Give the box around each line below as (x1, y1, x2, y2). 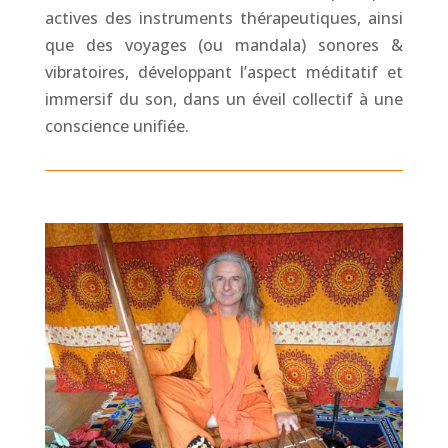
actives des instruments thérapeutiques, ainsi (44, 7, 404, 29)
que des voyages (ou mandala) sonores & (44, 34, 404, 56)
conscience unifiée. (44, 115, 189, 137)
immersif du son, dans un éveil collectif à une (44, 88, 404, 110)
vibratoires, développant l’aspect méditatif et (44, 61, 404, 83)
